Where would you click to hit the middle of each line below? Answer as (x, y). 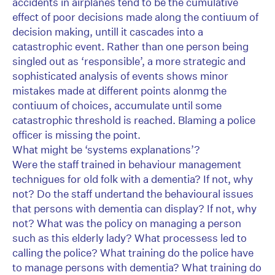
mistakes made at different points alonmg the (119, 91)
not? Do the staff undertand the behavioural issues (133, 194)
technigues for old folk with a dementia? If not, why (133, 179)
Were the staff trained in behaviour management (127, 165)
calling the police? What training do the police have (133, 253)
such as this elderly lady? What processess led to (130, 238)
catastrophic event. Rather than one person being (130, 47)
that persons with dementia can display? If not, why (134, 209)
